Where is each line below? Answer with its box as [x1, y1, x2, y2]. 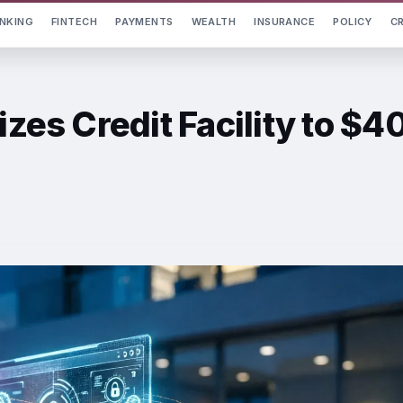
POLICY [333, 15, 372, 28]
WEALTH [191, 15, 237, 28]
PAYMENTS [115, 15, 174, 28]
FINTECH [50, 15, 98, 28]
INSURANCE [254, 15, 316, 28]
